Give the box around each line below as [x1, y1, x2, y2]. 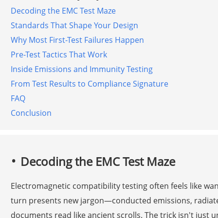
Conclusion [10, 107, 52, 118]
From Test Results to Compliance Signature [10, 78, 168, 89]
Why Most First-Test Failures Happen [10, 34, 144, 45]
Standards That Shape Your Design [10, 19, 138, 31]
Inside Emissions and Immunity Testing [10, 63, 153, 74]
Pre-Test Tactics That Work [10, 49, 107, 60]
